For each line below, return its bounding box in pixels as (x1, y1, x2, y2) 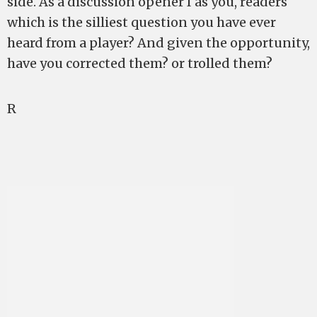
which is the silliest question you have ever (7, 14, 276, 30)
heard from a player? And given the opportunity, (7, 35, 310, 51)
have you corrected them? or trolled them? (7, 55, 272, 71)
